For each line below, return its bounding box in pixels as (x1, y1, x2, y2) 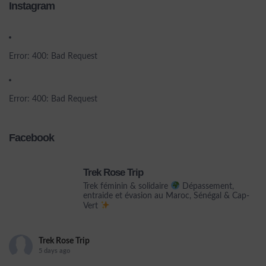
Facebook (9, 132, 54, 144)
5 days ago (39, 248, 70, 254)
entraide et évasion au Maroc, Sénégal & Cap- (83, 191, 249, 200)
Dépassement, (179, 182, 234, 191)
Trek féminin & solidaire (83, 182, 170, 191)
